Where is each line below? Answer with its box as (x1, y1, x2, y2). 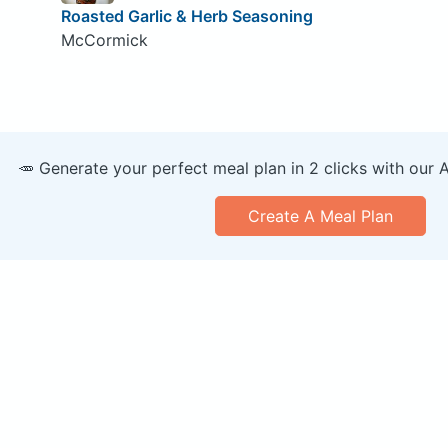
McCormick (60, 29, 148, 50)
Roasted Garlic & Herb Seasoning (60, 5, 313, 26)
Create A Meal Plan (247, 205, 393, 226)
